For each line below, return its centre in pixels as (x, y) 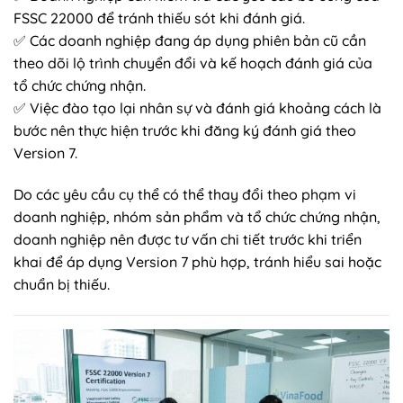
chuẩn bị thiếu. (62, 285)
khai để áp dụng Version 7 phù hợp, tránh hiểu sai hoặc (197, 262)
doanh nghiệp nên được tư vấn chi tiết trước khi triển (188, 240)
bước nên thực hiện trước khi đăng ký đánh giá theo (185, 131)
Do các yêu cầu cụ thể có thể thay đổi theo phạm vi (185, 195)
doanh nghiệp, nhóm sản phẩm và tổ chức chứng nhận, (197, 217)
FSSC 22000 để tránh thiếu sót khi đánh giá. (159, 18)
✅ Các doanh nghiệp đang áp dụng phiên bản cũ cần (190, 41)
